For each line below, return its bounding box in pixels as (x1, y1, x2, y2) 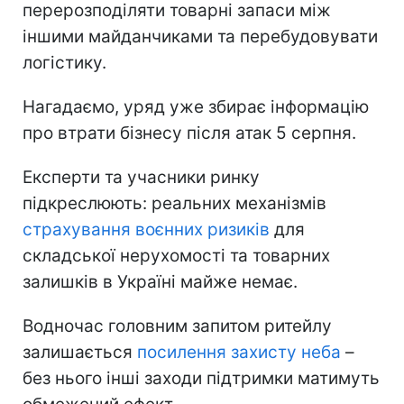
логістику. (23, 51, 106, 73)
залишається (23, 341, 137, 363)
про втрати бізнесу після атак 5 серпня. (23, 122, 356, 143)
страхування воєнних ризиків (23, 218, 270, 240)
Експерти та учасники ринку (23, 166, 260, 188)
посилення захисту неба (137, 341, 341, 363)
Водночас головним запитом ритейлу (23, 315, 332, 336)
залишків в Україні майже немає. (23, 271, 298, 292)
